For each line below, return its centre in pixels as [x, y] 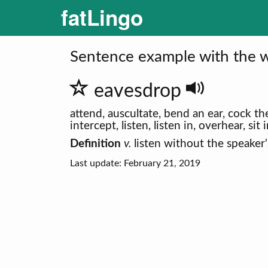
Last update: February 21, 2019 [135, 163]
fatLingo [102, 17]
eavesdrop [140, 91]
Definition [95, 144]
